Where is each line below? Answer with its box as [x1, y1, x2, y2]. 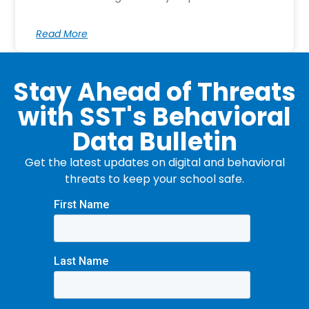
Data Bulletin [72, 124, 237, 160]
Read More [36, 27, 88, 41]
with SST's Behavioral [18, 99, 291, 135]
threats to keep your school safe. [65, 171, 244, 188]
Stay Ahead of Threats [13, 74, 296, 110]
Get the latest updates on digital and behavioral [24, 154, 285, 171]
